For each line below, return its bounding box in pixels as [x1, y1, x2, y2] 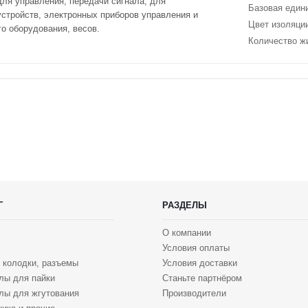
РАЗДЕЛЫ [162, 200, 207, 210]
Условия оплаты [162, 243, 230, 253]
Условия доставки [162, 258, 237, 268]
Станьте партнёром [162, 273, 242, 283]
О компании [162, 228, 211, 238]
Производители [162, 288, 226, 298]
